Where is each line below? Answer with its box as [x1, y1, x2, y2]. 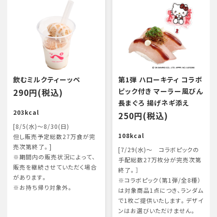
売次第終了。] [13, 142, 52, 151]
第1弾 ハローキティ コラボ [118, 75, 202, 84]
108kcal [118, 131, 144, 140]
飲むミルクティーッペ [13, 75, 80, 84]
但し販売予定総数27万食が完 [13, 132, 95, 141]
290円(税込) [13, 86, 63, 98]
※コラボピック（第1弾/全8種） [118, 176, 201, 185]
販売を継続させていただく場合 [13, 163, 97, 171]
